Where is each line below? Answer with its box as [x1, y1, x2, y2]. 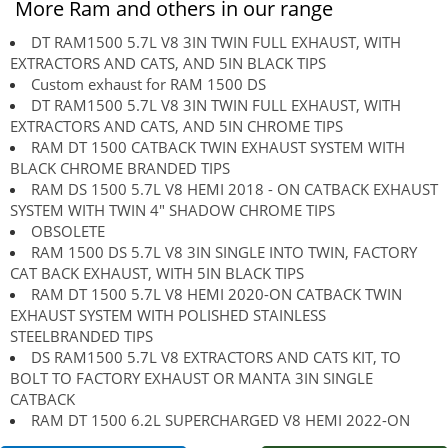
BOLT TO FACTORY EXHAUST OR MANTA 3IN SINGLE [10, 367, 373, 388]
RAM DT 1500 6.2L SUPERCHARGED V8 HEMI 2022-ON [31, 409, 410, 430]
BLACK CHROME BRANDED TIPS [10, 157, 230, 178]
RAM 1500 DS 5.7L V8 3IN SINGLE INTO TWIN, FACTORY [31, 241, 417, 262]
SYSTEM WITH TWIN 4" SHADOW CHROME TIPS [10, 199, 335, 220]
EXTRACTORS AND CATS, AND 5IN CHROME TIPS [10, 115, 343, 136]
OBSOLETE [31, 220, 105, 241]
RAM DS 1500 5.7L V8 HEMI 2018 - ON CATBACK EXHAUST [31, 178, 438, 199]
